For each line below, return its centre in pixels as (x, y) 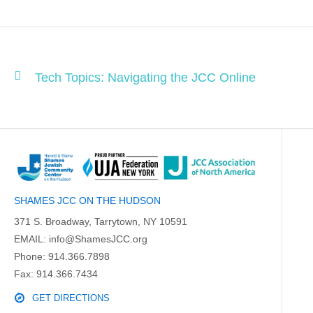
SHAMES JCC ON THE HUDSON (87, 201)
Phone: (31, 256)
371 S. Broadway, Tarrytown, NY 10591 (101, 221)
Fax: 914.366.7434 (56, 274)
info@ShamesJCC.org (98, 239)
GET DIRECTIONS (71, 298)
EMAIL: (31, 239)
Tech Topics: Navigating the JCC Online (145, 78)
